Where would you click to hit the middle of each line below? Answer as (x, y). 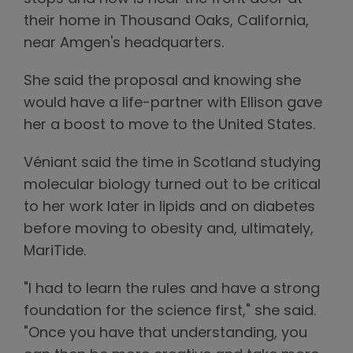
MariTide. (55, 251)
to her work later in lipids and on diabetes (169, 207)
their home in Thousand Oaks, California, (166, 21)
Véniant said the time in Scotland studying (172, 163)
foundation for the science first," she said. (170, 311)
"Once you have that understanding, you (165, 333)
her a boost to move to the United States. (169, 125)
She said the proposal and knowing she (162, 81)
